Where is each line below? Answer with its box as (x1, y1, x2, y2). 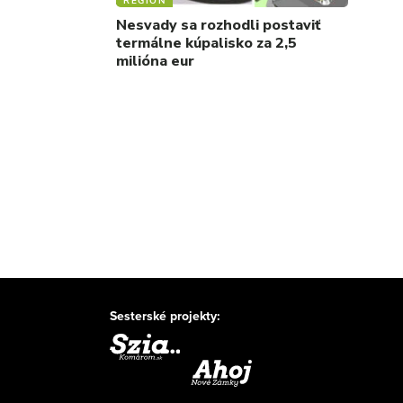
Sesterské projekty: (110, 306, 220, 325)
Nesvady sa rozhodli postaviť (116, 15, 320, 36)
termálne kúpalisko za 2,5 (116, 33, 297, 54)
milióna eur (116, 51, 194, 72)
